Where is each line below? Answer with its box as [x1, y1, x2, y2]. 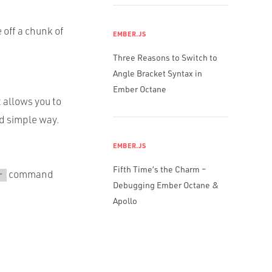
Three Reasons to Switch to [113, 52, 217, 63]
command [7, 168, 53, 180]
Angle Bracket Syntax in [113, 68, 202, 78]
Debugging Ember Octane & [113, 180, 219, 190]
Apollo [113, 195, 137, 206]
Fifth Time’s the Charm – [113, 164, 206, 174]
